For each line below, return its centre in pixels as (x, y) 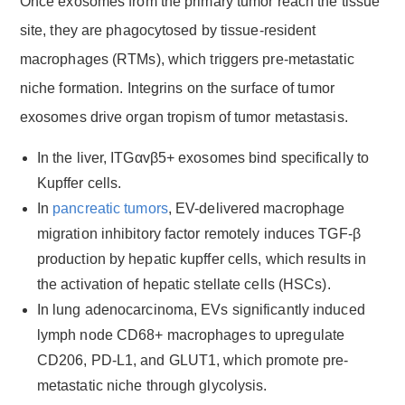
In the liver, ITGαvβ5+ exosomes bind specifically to (203, 157)
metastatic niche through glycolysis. (152, 385)
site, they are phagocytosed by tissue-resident (168, 30)
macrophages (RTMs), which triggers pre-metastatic (187, 59)
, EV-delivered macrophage (256, 208)
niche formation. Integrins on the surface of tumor (177, 88)
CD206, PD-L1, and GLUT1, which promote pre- (193, 360)
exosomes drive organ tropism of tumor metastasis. (184, 117)
